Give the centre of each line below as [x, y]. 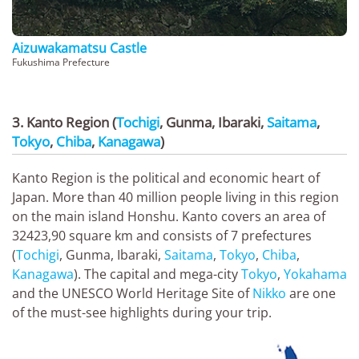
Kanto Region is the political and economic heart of [166, 178]
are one [311, 294]
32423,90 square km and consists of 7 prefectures [162, 236]
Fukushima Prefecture [61, 63]
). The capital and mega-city [157, 274]
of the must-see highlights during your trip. [142, 313]
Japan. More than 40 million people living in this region [175, 198]
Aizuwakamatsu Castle [79, 48]
